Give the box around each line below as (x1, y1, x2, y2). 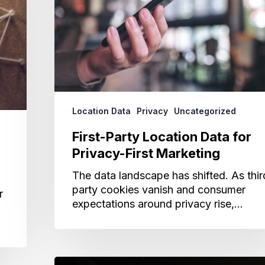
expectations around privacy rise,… (72, 198, 243, 211)
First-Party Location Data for (72, 129, 251, 145)
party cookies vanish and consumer (72, 183, 245, 196)
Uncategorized (174, 106, 236, 117)
